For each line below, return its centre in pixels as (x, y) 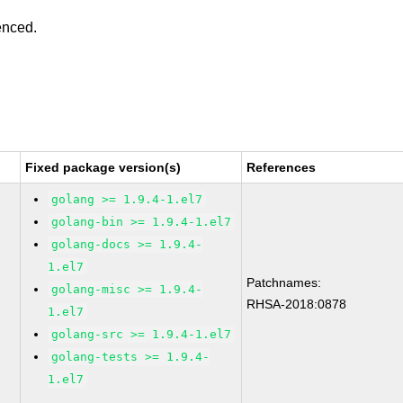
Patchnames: (284, 282)
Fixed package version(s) (103, 167)
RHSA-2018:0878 (297, 304)
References (282, 167)
